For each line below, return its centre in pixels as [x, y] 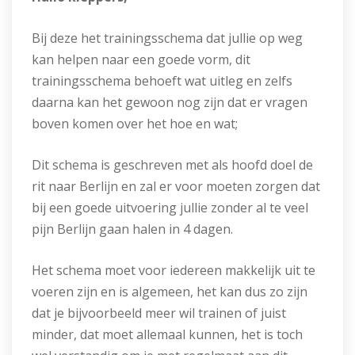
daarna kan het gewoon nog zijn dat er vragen [170, 102]
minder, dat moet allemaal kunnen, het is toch [167, 334]
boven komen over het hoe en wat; [135, 124]
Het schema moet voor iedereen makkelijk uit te [174, 270]
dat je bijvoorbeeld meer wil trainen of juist [159, 313]
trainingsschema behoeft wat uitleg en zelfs [162, 81]
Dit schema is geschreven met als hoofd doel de [172, 165]
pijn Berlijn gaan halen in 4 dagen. [132, 229]
